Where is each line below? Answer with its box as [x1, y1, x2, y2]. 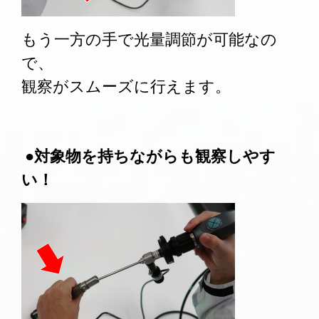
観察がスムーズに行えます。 [21, 75, 234, 98]
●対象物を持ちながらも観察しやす [21, 145, 276, 168]
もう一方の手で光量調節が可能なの [21, 28, 277, 51]
